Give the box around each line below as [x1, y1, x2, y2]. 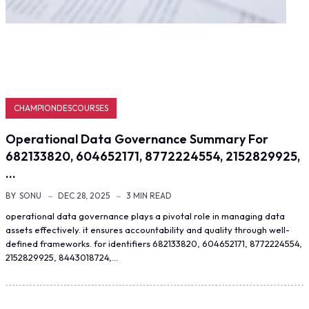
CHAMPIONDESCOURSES [14, 103, 108, 113]
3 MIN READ [126, 190, 172, 201]
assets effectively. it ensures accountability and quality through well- [6, 224, 290, 235]
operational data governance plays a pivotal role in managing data [6, 210, 285, 221]
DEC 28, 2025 [58, 190, 110, 201]
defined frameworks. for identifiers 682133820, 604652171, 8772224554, [6, 238, 302, 249]
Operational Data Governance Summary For [6, 131, 268, 147]
